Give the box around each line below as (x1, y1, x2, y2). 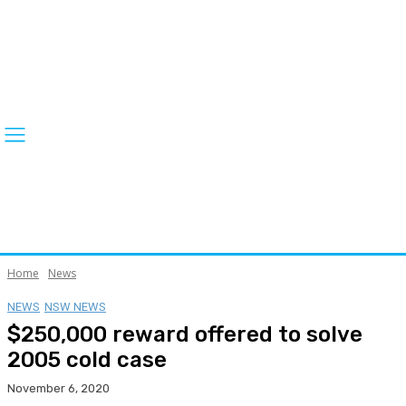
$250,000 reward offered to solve (7, 321, 362, 347)
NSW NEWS (44, 299, 106, 314)
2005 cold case (7, 346, 167, 372)
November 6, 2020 (7, 381, 110, 395)
